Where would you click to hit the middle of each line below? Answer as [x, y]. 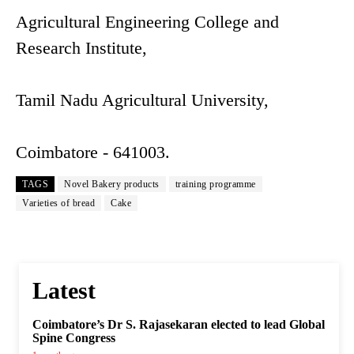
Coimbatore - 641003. [93, 153]
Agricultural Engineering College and [147, 22]
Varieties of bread [58, 203]
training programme [215, 185]
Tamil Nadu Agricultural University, [142, 100]
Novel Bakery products [112, 185]
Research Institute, [81, 48]
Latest [64, 291]
